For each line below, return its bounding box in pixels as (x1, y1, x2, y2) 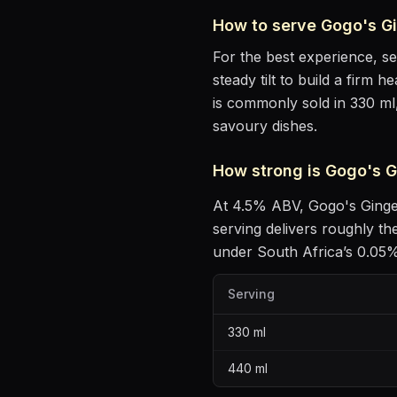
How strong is (213, 161, 325, 180)
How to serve (213, 16, 321, 35)
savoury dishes (213, 117, 314, 135)
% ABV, (253, 197, 308, 214)
